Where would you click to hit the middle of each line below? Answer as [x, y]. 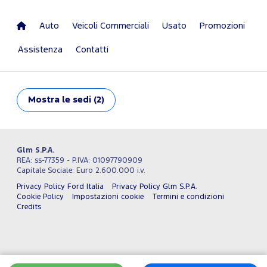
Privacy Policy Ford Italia [60, 187]
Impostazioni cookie [108, 197]
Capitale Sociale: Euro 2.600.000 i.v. [81, 170]
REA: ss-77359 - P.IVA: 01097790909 [80, 160]
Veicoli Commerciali [111, 26]
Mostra [44, 100]
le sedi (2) [83, 100]
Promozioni [222, 26]
